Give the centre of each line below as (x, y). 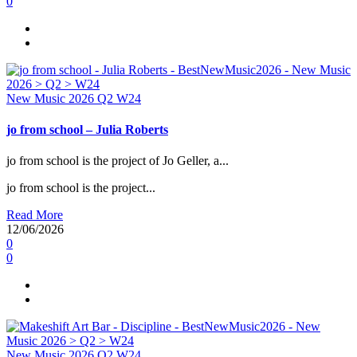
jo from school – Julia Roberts (87, 129)
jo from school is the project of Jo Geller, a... (118, 161)
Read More (35, 215)
